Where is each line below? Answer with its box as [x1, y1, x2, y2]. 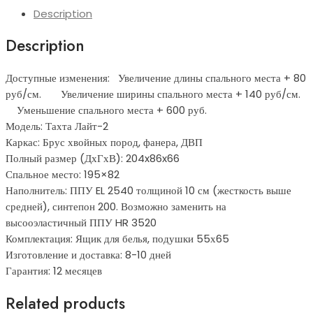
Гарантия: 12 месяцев [6, 263, 102, 279]
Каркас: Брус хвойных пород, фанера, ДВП [6, 135, 203, 150]
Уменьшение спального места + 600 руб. [6, 103, 221, 118]
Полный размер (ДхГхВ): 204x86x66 [6, 151, 180, 166]
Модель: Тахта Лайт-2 [6, 119, 108, 134]
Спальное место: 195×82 [6, 167, 119, 182]
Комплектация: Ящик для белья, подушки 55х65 [6, 231, 229, 247]
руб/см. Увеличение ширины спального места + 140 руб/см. [6, 87, 306, 102]
